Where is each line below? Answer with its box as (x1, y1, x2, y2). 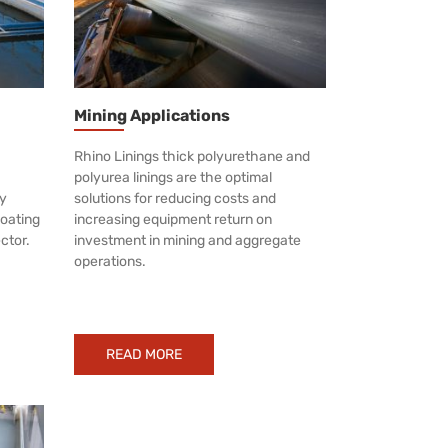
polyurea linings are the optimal (73, 168, 272, 186)
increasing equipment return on (73, 210, 272, 228)
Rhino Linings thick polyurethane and (73, 147, 310, 165)
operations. (73, 252, 146, 270)
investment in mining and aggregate (73, 231, 301, 249)
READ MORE (105, 345, 182, 363)
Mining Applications (73, 105, 230, 125)
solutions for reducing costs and (73, 189, 276, 207)
